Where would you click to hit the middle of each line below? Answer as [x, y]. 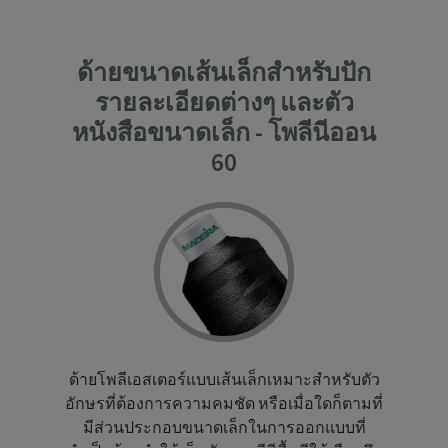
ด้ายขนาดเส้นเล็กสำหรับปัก [224, 72]
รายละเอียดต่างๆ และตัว [224, 102]
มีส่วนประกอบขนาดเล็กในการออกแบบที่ [224, 427]
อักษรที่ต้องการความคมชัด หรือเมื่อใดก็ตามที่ [224, 403]
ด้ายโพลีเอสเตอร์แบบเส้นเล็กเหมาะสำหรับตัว [224, 379]
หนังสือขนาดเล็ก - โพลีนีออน [224, 132]
